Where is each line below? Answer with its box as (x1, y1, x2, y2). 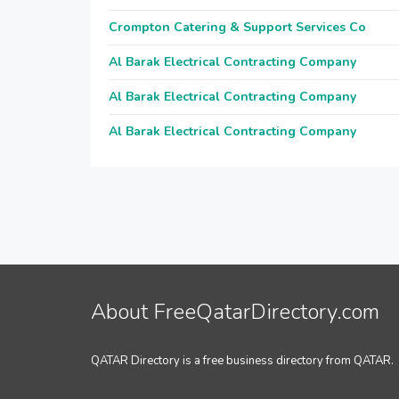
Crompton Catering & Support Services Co (109, 19, 366, 36)
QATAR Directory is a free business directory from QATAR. (91, 353, 394, 369)
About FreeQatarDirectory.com (91, 297, 379, 326)
